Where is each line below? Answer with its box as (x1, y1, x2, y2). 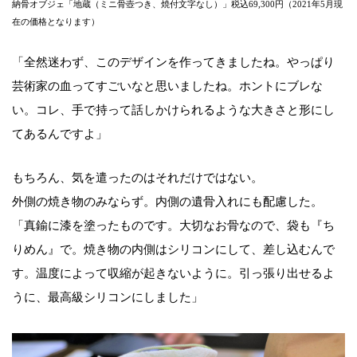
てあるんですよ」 (12, 127, 108, 141)
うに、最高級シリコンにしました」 (12, 291, 203, 304)
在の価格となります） (12, 17, 100, 27)
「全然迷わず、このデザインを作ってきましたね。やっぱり (12, 56, 335, 69)
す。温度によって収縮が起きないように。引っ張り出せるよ (12, 267, 335, 280)
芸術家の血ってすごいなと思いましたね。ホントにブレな (12, 80, 323, 93)
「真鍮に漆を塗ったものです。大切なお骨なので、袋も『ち (12, 219, 335, 233)
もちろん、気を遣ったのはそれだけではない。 (12, 171, 263, 185)
